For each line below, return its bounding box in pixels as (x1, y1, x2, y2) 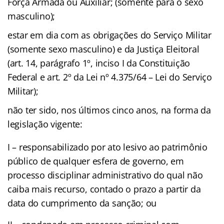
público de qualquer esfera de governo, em (7, 154, 184, 167)
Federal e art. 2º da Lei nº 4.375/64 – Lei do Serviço (7, 70, 212, 83)
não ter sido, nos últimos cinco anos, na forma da (7, 103, 211, 116)
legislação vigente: (7, 117, 82, 130)
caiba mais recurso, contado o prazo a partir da (7, 182, 201, 195)
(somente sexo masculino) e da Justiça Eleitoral (7, 42, 199, 55)
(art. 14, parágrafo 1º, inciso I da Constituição (7, 56, 190, 69)
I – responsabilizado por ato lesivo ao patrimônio (7, 140, 207, 153)
